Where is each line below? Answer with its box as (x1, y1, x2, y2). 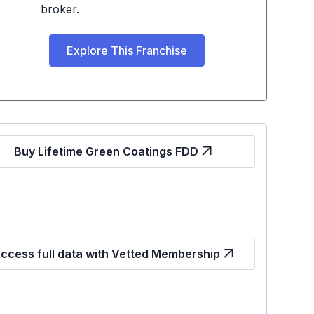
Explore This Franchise (66, 43, 187, 57)
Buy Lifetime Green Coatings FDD (14, 144, 199, 158)
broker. (40, 2, 79, 16)
